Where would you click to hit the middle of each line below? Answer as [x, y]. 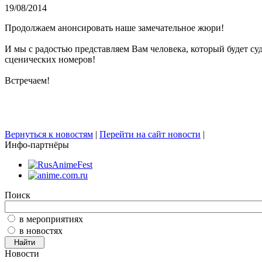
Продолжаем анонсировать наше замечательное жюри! [114, 28]
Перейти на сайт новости [150, 135]
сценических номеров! [50, 60]
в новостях [41, 231]
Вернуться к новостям [49, 135]
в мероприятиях [51, 219]
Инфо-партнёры [37, 145]
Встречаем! [27, 81]
